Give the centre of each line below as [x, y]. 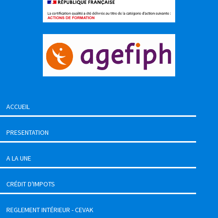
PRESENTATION [27, 132]
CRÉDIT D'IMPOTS [31, 184]
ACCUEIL [18, 106]
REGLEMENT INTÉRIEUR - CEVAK [50, 209]
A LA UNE [19, 158]
